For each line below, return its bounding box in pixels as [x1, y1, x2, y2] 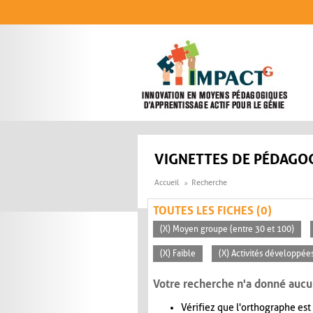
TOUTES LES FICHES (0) [153, 204, 272, 218]
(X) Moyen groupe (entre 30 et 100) [160, 224, 294, 235]
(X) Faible [160, 249, 196, 259]
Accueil [154, 178, 179, 188]
